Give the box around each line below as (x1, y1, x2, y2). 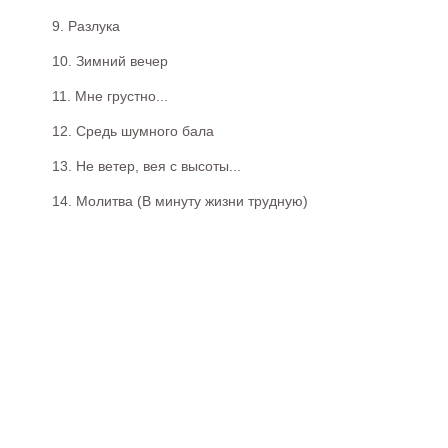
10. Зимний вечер (52, 52, 168, 69)
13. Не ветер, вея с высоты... (52, 157, 241, 174)
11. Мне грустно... (52, 87, 168, 104)
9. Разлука (52, 17, 120, 34)
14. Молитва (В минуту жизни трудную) (52, 192, 308, 209)
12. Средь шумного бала (52, 122, 214, 139)
